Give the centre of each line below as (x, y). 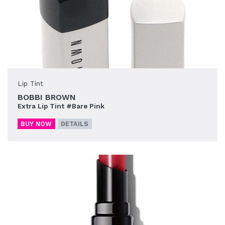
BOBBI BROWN (47, 97)
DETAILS (75, 124)
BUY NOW (36, 124)
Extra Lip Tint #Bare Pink (61, 106)
